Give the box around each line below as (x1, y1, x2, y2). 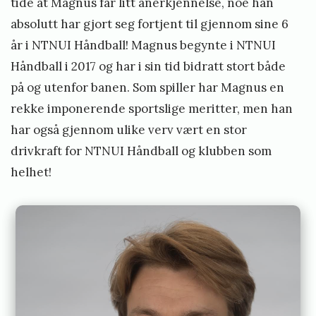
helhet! (11, 164, 51, 180)
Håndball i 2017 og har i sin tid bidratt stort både (11, 58, 286, 74)
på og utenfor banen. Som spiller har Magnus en (11, 79, 284, 95)
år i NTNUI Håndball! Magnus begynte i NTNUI (11, 37, 276, 53)
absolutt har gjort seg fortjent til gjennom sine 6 (11, 16, 288, 32)
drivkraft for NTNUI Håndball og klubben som (11, 142, 272, 159)
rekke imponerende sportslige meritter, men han (11, 100, 293, 116)
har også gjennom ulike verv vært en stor (11, 121, 247, 138)
